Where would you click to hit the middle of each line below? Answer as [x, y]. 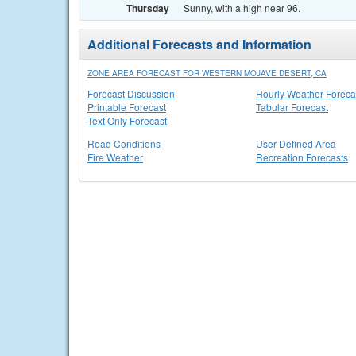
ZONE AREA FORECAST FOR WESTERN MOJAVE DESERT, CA [207, 73]
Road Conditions [124, 143]
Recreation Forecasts [302, 157]
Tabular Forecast [292, 107]
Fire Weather [115, 157]
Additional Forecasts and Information [199, 44]
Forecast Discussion [131, 93]
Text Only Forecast [127, 120]
